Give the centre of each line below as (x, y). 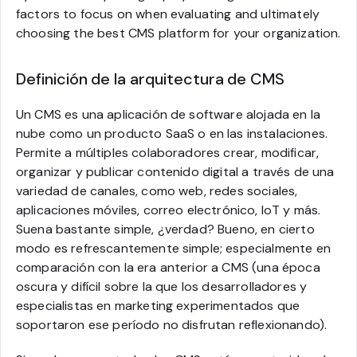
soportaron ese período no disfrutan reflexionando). (172, 324)
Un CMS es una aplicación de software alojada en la (169, 114)
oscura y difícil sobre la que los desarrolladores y (162, 286)
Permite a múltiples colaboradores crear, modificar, (168, 152)
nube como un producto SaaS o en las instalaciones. (172, 133)
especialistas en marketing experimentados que (158, 305)
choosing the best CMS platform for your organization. (178, 33)
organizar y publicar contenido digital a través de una (175, 171)
